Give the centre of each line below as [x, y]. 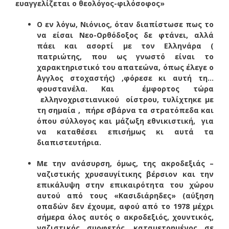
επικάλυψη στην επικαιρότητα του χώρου [125, 185]
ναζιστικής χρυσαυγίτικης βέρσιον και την [125, 174]
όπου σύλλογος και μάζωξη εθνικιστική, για [125, 121]
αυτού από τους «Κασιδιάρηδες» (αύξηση [125, 195]
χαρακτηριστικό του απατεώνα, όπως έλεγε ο [125, 67]
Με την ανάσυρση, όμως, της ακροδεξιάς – [125, 163]
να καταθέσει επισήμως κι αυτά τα [125, 131]
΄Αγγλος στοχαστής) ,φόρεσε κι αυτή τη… [125, 78]
